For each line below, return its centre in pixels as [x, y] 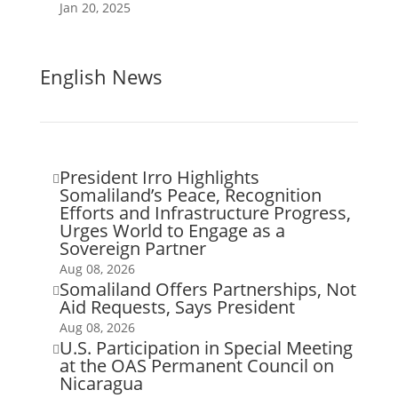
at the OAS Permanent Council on [196, 365]
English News [101, 76]
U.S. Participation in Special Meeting [206, 347]
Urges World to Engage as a [172, 230]
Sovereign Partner [132, 248]
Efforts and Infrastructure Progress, [205, 212]
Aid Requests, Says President [177, 306]
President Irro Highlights [159, 177]
